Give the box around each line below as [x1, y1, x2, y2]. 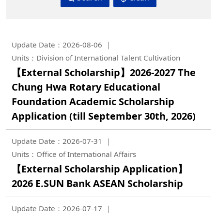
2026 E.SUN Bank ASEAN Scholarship [12, 177, 183, 190]
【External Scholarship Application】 [12, 162, 187, 175]
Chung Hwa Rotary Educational [12, 80, 160, 93]
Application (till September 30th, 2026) [12, 109, 196, 123]
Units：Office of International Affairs [12, 149, 136, 159]
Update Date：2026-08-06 [12, 40, 102, 49]
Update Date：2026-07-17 [12, 203, 102, 213]
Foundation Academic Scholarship [12, 95, 174, 108]
